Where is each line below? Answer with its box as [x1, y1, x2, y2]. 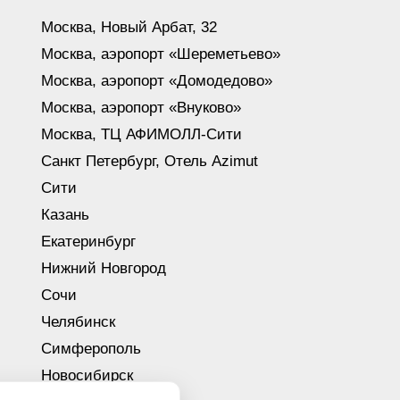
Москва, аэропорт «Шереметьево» [41, 45, 280, 62]
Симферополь [41, 339, 141, 357]
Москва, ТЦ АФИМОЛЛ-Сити [41, 125, 242, 143]
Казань [41, 205, 89, 223]
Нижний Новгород [41, 259, 166, 277]
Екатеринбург [41, 232, 136, 250]
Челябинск [41, 312, 115, 330]
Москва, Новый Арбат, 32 [41, 18, 217, 36]
